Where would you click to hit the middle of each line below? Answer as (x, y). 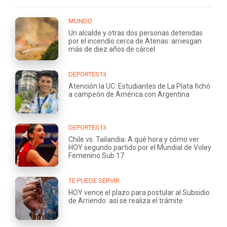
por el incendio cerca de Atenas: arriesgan (135, 41)
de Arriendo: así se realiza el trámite (126, 201)
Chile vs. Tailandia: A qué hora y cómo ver (134, 140)
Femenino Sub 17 (96, 156)
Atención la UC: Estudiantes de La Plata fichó (139, 86)
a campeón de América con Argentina (129, 94)
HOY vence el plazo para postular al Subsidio (139, 193)
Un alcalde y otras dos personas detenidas (136, 33)
